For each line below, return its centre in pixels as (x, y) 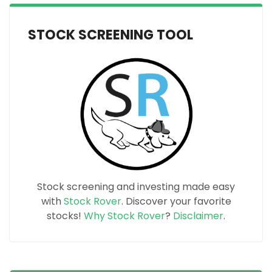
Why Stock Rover (124, 216)
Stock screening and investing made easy (136, 186)
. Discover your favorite (176, 201)
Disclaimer (198, 216)
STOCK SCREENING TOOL (110, 35)
